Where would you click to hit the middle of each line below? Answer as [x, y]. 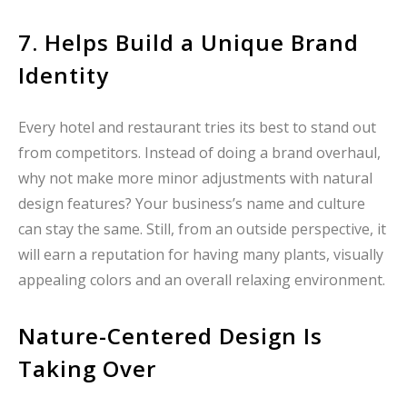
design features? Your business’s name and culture [192, 204]
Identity [64, 75]
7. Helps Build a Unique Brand [189, 43]
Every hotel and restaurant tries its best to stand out [197, 128]
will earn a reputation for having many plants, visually [201, 255]
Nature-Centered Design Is [170, 336]
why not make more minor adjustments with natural [195, 179]
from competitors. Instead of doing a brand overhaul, [199, 153]
